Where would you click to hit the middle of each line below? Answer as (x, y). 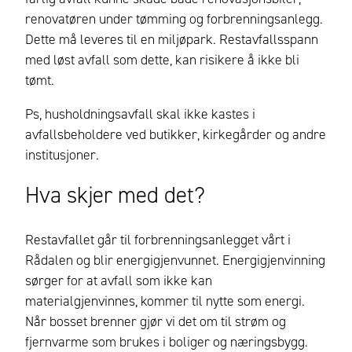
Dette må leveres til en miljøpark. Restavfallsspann (172, 39)
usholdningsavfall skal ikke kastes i (154, 114)
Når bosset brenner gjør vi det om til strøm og (156, 321)
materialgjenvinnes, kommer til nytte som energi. (165, 301)
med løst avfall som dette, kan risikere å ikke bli (162, 59)
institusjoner (60, 155)
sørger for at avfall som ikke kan (119, 280)
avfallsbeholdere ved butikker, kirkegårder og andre (176, 135)
